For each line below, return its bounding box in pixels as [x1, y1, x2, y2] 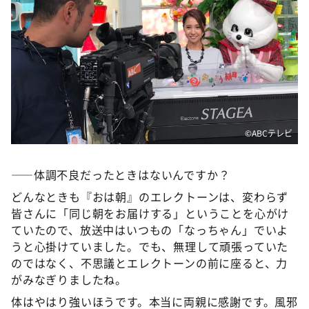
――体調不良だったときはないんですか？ [11, 166, 230, 183]
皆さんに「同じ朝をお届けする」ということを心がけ [11, 205, 290, 222]
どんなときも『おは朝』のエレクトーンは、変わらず [11, 188, 289, 206]
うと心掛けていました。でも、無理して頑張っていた [11, 238, 289, 255]
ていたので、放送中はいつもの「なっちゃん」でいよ [11, 221, 289, 239]
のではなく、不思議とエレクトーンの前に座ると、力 [11, 255, 288, 272]
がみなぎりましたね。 [11, 271, 127, 288]
